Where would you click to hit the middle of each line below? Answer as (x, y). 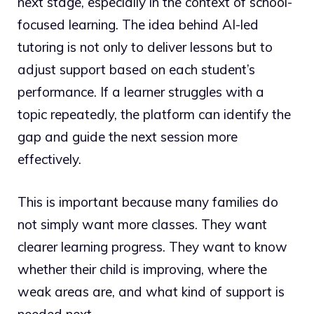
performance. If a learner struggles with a (141, 92)
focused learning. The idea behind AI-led (138, 25)
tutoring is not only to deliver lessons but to (145, 47)
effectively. (49, 159)
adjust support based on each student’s (136, 70)
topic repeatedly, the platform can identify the (154, 115)
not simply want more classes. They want (142, 224)
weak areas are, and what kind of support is (151, 291)
